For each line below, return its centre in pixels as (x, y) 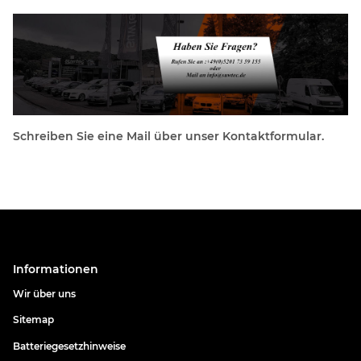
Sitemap (33, 320)
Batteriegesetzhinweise (69, 346)
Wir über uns (44, 293)
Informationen (56, 269)
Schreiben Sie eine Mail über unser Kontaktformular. (168, 136)
